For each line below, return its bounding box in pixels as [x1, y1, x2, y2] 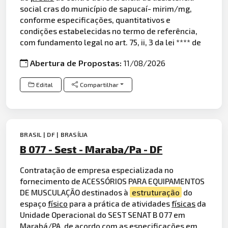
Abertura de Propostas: [30, 58, 124, 68]
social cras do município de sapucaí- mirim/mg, [20, 3, 192, 13]
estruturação [132, 187, 180, 197]
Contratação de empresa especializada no [20, 164, 174, 175]
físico [48, 198, 68, 208]
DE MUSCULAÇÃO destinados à [20, 187, 130, 197]
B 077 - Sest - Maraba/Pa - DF [20, 142, 163, 155]
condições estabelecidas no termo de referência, [20, 25, 198, 36]
